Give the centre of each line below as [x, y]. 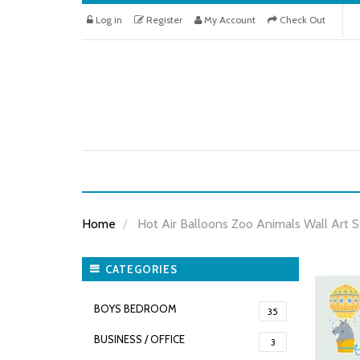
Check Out [301, 20]
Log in [108, 20]
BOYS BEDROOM [135, 309]
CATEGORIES [141, 269]
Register [163, 20]
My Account [229, 20]
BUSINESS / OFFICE [139, 339]
